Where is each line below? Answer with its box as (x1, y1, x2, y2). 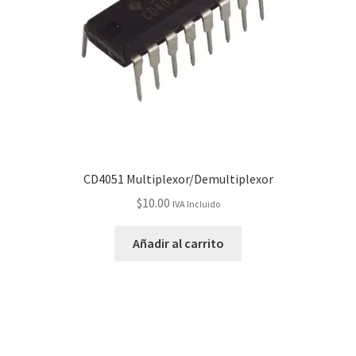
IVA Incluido (172, 198, 220, 211)
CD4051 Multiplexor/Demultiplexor (83, 170, 273, 187)
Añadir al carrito (132, 235, 224, 252)
